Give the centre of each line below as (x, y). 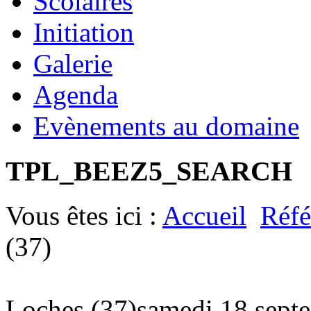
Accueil (204, 216)
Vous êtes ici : (84, 216)
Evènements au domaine (166, 126)
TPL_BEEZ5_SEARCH (149, 171)
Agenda (76, 94)
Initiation (84, 32)
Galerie (73, 63)
